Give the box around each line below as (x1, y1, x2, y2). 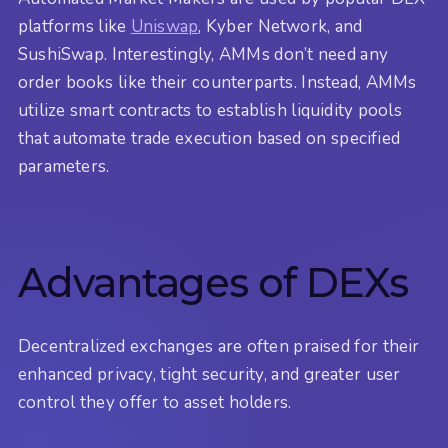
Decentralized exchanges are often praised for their (18, 335, 420, 359)
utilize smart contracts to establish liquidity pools (18, 99, 402, 123)
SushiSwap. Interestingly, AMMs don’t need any (18, 43, 389, 67)
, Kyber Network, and (198, 15, 363, 39)
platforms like (18, 15, 131, 39)
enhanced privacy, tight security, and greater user (18, 363, 401, 387)
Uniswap (130, 15, 199, 39)
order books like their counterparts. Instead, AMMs (18, 71, 417, 95)
